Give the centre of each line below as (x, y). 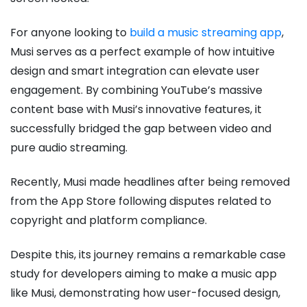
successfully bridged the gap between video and (141, 129)
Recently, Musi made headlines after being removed (150, 182)
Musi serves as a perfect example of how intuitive (143, 52)
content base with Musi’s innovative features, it (136, 110)
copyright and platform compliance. (110, 221)
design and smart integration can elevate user (135, 71)
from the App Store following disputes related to (141, 201)
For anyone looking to (70, 33)
